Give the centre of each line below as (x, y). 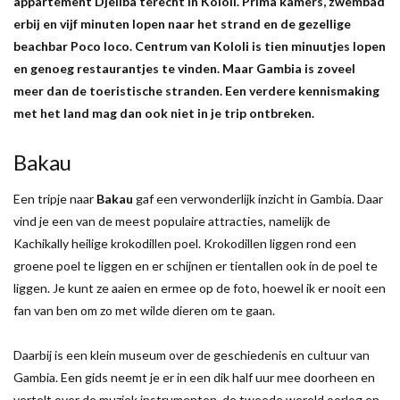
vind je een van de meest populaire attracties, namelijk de (172, 221)
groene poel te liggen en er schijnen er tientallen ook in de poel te (196, 265)
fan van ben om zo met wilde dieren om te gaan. (144, 310)
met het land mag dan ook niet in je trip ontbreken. (164, 112)
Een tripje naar (55, 198)
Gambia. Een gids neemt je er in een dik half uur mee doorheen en (194, 377)
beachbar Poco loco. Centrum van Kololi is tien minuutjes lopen (200, 46)
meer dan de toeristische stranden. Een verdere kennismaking (196, 90)
